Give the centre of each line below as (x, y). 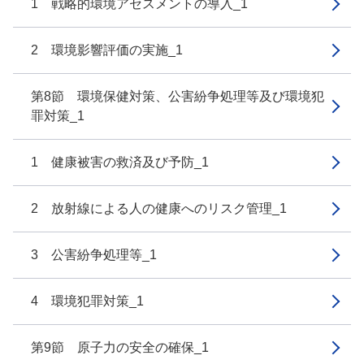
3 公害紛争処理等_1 (94, 255)
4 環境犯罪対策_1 (87, 301)
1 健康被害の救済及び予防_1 (120, 162)
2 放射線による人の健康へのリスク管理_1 (159, 208)
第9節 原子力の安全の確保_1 (120, 347)
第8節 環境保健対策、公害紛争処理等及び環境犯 (178, 96)
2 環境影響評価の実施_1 (107, 50)
